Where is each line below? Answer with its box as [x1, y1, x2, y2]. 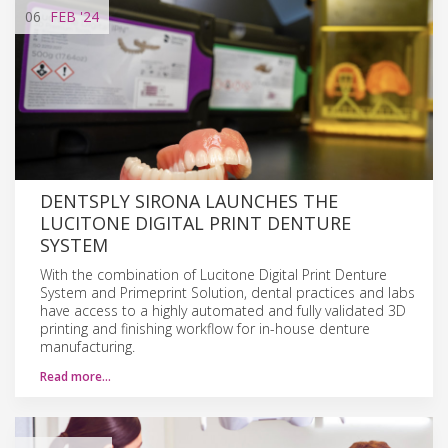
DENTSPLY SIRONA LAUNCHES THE [40, 188, 338, 213]
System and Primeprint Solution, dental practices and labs [40, 282, 415, 302]
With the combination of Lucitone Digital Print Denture [40, 264, 387, 284]
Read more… [40, 367, 111, 385]
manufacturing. [40, 336, 135, 356]
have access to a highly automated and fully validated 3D [40, 300, 406, 320]
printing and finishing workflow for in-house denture [40, 318, 370, 338]
